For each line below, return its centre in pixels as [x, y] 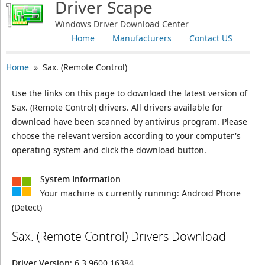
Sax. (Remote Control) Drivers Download [119, 236]
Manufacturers [142, 38]
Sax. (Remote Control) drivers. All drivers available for [117, 107]
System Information [80, 179]
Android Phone [211, 193]
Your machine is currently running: [111, 193]
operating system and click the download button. [109, 150]
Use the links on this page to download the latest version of [129, 93]
